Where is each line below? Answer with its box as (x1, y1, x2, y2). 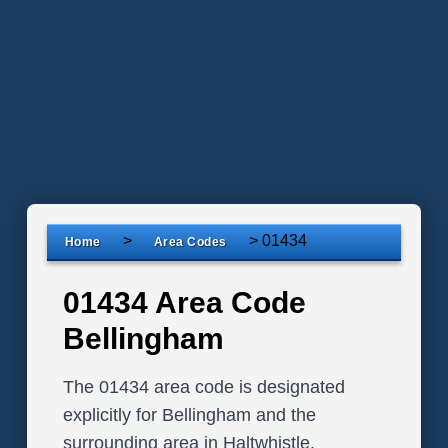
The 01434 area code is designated (62, 377, 345, 397)
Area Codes (153, 235, 227, 249)
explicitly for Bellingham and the (62, 405, 316, 425)
